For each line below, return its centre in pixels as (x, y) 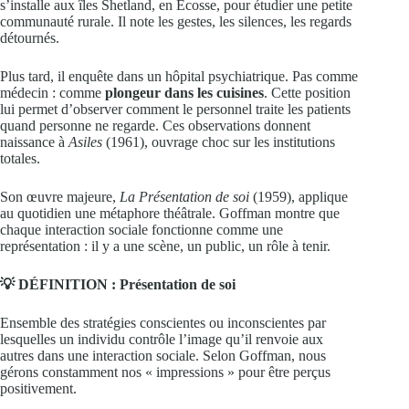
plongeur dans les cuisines (184, 92)
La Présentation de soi (184, 196)
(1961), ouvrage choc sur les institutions (219, 142)
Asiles (85, 142)
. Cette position (307, 92)
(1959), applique (299, 196)
